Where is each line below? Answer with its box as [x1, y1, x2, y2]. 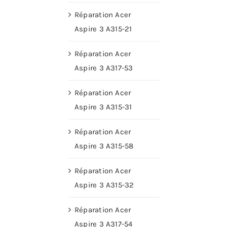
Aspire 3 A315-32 [74, 180, 134, 190]
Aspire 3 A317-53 [74, 63, 133, 73]
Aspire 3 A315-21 [74, 24, 132, 34]
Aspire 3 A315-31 [74, 102, 132, 112]
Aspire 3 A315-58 [74, 141, 134, 151]
